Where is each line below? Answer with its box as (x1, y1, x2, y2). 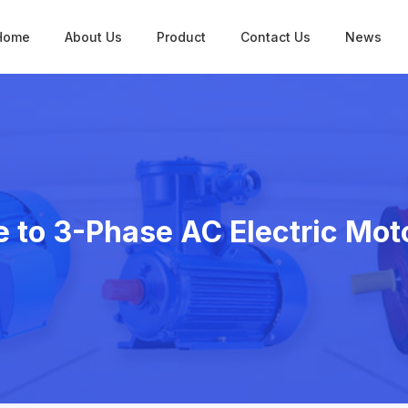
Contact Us (240, 29, 311, 45)
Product (157, 29, 206, 45)
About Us (65, 29, 122, 45)
